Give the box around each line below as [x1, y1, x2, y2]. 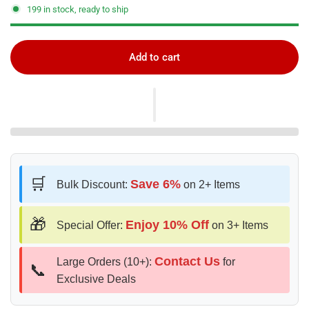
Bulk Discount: [57, 178, 130, 190]
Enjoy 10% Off [126, 217, 209, 232]
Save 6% [130, 177, 181, 191]
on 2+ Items [181, 178, 240, 190]
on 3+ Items [209, 219, 268, 231]
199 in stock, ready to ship [27, 3, 128, 14]
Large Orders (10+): [57, 256, 154, 268]
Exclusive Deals [57, 273, 136, 286]
